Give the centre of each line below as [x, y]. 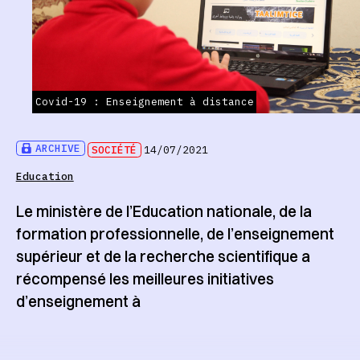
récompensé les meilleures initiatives [145, 278]
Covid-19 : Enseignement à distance [144, 102]
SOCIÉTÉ [115, 150]
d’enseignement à [78, 301]
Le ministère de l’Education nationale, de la [164, 211]
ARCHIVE [58, 149]
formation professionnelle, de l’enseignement [175, 233]
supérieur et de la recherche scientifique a [163, 256]
